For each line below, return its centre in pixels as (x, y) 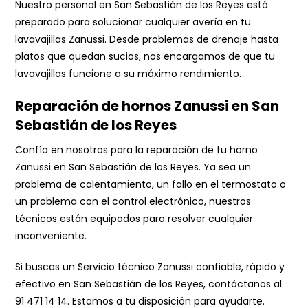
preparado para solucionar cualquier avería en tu (133, 22)
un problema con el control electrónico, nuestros (133, 201)
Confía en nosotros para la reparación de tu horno (137, 150)
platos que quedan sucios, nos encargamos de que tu (145, 56)
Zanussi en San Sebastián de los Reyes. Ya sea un (133, 167)
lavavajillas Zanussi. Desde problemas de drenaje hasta (147, 39)
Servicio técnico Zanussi (136, 267)
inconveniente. (51, 236)
